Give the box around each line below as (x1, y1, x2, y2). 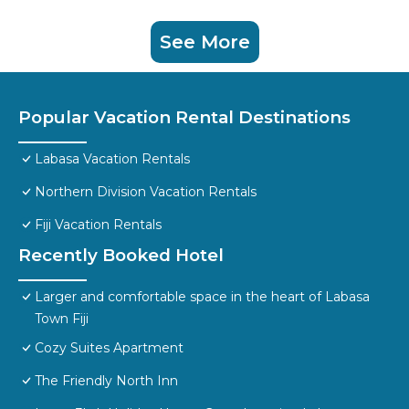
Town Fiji (35, 310, 89, 328)
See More (159, 31, 250, 54)
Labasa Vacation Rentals (35, 151, 190, 168)
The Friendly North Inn (35, 372, 178, 390)
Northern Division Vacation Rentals (35, 184, 257, 201)
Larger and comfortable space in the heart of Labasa (35, 288, 370, 306)
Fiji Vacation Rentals (35, 216, 162, 234)
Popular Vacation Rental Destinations (18, 107, 351, 129)
